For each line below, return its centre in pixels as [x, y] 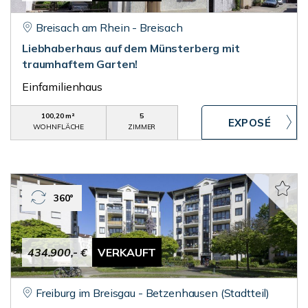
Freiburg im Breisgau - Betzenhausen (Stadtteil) [153, 293]
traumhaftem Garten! [80, 64]
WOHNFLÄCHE [58, 127]
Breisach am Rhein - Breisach [109, 27]
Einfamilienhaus [62, 87]
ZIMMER [142, 127]
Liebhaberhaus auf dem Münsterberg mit [131, 48]
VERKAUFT [127, 252]
